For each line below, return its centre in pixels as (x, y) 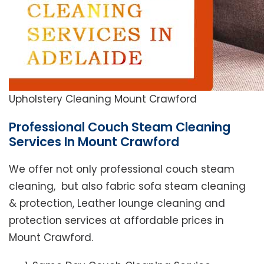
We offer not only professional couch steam (122, 169)
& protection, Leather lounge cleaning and (117, 204)
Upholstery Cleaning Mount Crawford (103, 99)
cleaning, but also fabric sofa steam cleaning (127, 187)
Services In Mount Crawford (94, 142)
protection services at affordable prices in (116, 221)
